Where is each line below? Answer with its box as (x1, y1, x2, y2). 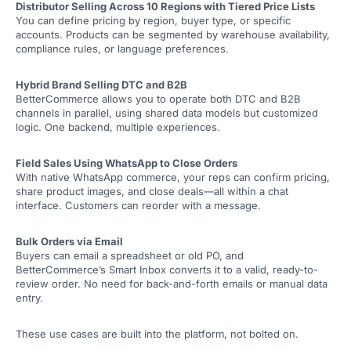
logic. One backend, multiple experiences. (16, 121, 220, 134)
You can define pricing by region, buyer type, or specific (16, 14, 291, 27)
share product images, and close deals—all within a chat (16, 185, 288, 198)
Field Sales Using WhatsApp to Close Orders (16, 157, 237, 170)
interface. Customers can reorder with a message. (16, 199, 261, 212)
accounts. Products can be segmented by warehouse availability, (16, 28, 330, 42)
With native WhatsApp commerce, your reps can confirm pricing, (16, 171, 330, 184)
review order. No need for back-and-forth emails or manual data (16, 277, 327, 291)
